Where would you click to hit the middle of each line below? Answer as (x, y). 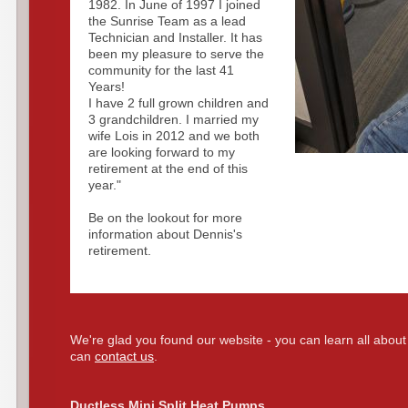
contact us (124, 356)
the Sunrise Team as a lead (168, 21)
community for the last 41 (162, 70)
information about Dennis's (166, 234)
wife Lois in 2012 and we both (174, 136)
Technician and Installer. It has (176, 37)
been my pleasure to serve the (177, 54)
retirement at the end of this (168, 168)
